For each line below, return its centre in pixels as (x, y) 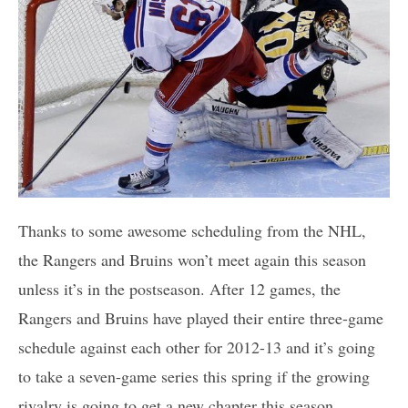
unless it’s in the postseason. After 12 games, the (179, 289)
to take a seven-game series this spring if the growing (194, 377)
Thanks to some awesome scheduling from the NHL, (192, 231)
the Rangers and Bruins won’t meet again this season (192, 260)
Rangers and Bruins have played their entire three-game (201, 318)
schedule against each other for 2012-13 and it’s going (197, 347)
